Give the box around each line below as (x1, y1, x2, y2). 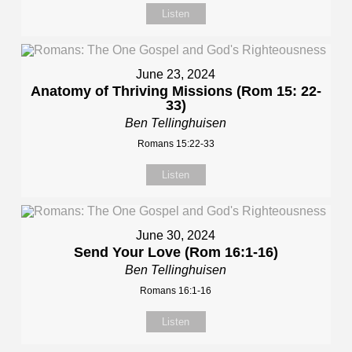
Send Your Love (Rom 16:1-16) (73, 244, 278, 260)
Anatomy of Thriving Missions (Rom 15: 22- (30, 83, 321, 99)
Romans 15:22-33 (137, 138, 214, 149)
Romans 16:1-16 (140, 285, 212, 296)
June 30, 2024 (136, 229, 216, 242)
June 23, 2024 (136, 68, 216, 81)
